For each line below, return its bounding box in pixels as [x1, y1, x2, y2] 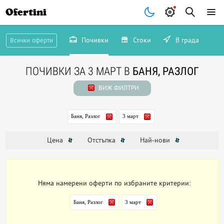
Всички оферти [9, 36, 53, 44]
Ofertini [5, 6, 47, 18]
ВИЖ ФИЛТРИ [96, 84, 139, 91]
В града [173, 36, 199, 44]
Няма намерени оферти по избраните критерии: [38, 179, 191, 187]
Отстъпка [87, 136, 117, 144]
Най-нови [139, 136, 172, 144]
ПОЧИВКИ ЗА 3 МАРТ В [25, 65, 132, 77]
